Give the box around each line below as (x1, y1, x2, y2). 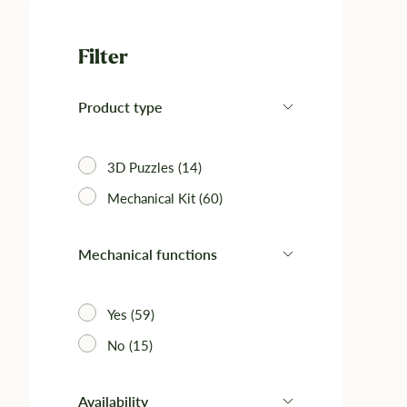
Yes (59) (107, 306, 154, 323)
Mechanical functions (78, 245, 217, 263)
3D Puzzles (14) (107, 159, 202, 175)
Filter (78, 46, 128, 68)
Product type (78, 98, 163, 115)
